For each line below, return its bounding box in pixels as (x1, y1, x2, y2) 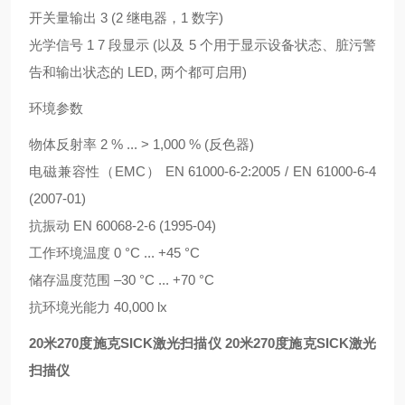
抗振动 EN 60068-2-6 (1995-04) (29, 218, 216, 233)
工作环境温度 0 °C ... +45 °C (29, 245, 200, 260)
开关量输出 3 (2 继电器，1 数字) (29, 10, 223, 25)
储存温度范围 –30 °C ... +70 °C (29, 272, 214, 287)
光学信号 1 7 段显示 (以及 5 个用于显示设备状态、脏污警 (29, 37, 376, 52)
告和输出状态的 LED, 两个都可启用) (29, 64, 247, 80)
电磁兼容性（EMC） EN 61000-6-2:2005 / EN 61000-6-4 (29, 164, 376, 179)
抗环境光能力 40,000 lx (29, 299, 167, 315)
